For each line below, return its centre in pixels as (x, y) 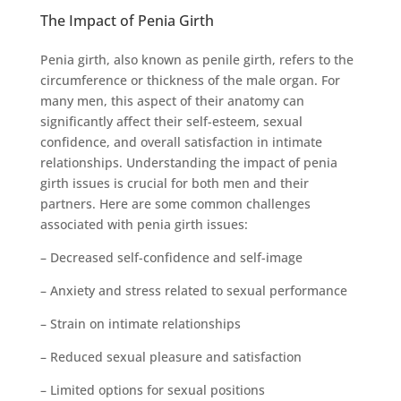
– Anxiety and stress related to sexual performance (193, 290)
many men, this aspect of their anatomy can (172, 100)
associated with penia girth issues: (144, 224)
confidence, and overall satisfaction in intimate (181, 141)
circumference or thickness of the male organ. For (190, 80)
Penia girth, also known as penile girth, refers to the (196, 59)
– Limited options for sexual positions (152, 389)
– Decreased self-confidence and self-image (171, 257)
